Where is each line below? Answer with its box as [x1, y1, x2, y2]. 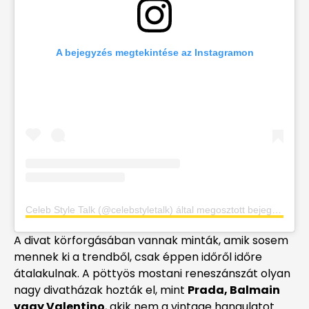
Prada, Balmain [188, 282, 280, 299]
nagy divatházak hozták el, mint [14, 282, 188, 299]
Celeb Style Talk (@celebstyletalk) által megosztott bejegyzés [272, 204, 281, 216]
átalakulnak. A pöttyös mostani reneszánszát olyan [14, 266, 290, 282]
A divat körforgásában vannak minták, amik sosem [14, 232, 288, 249]
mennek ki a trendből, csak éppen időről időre [14, 249, 262, 266]
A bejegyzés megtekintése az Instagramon [55, 47, 254, 59]
